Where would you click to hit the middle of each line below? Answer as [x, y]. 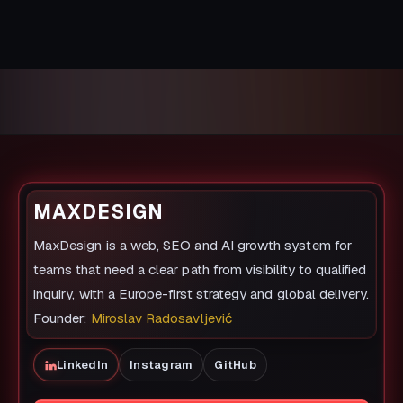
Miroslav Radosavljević [161, 318]
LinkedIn [83, 365]
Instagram [161, 365]
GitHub [235, 365]
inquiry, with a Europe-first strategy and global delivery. [201, 294]
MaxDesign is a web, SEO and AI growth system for [193, 246]
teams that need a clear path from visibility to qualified [200, 270]
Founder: [62, 318]
